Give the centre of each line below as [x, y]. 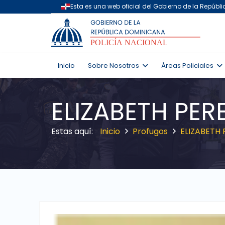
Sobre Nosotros [114, 66]
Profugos [150, 131]
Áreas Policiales [187, 66]
